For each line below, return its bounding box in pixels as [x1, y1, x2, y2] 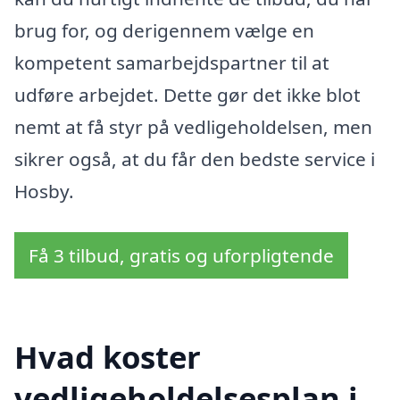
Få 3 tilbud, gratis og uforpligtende [29, 242, 334, 268]
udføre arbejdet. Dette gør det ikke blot [14, 82, 361, 108]
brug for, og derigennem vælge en [14, 18, 314, 44]
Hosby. [14, 179, 74, 204]
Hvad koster [14, 335, 201, 378]
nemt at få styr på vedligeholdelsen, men [14, 114, 372, 140]
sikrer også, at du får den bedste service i [14, 146, 375, 172]
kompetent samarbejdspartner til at [14, 50, 329, 76]
